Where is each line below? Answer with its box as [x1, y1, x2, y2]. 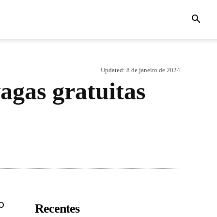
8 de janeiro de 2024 [126, 66, 180, 74]
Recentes [35, 201, 79, 216]
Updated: [101, 66, 125, 74]
